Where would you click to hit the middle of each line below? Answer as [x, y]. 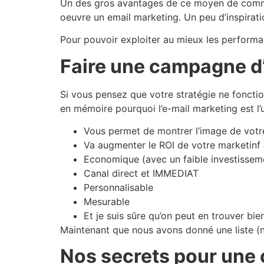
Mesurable [108, 201]
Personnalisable [118, 187]
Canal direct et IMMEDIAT [143, 173]
